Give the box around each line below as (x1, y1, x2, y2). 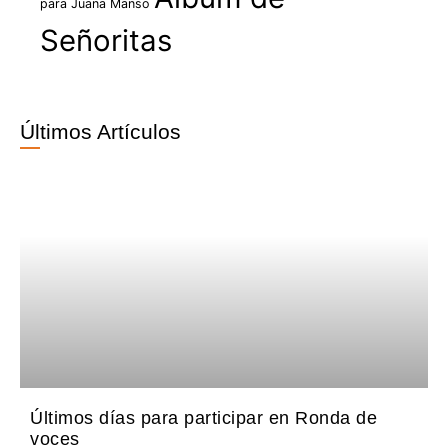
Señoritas (40, 22, 172, 58)
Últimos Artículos (20, 119, 181, 143)
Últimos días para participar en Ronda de (30, 408, 377, 429)
